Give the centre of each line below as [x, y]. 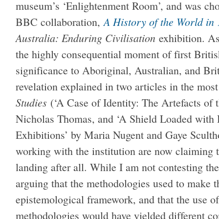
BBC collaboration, [58, 22]
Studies [31, 102]
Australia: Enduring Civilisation [86, 38]
